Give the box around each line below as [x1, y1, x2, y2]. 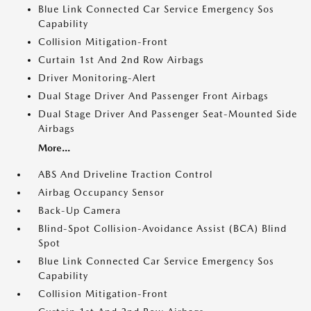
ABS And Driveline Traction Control [38, 169, 212, 180]
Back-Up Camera [38, 205, 121, 216]
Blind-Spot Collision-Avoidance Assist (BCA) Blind [38, 223, 287, 234]
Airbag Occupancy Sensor [38, 187, 165, 198]
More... [38, 142, 70, 153]
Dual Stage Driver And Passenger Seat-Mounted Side [38, 108, 297, 119]
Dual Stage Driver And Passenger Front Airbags [38, 90, 269, 101]
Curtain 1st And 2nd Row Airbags [38, 54, 204, 65]
